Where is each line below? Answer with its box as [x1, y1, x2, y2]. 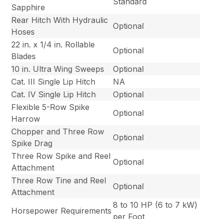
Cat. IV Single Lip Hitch [11, 89, 96, 100]
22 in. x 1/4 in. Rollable [11, 40, 95, 50]
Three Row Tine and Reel [11, 175, 107, 186]
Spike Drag [11, 138, 53, 149]
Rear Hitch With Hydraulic [11, 15, 109, 25]
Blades [11, 51, 36, 62]
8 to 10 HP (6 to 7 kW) [113, 200, 198, 210]
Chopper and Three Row [11, 127, 105, 137]
